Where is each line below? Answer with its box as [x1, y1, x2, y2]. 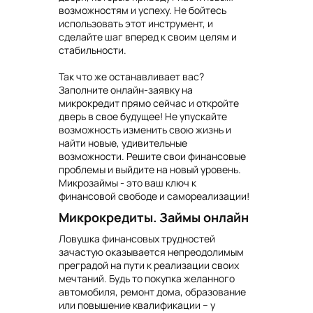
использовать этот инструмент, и [59, 17, 213, 31]
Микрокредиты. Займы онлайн [59, 208, 249, 226]
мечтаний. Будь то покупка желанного [59, 272, 235, 286]
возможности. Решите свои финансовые [59, 150, 246, 163]
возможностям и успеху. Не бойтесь [59, 3, 226, 17]
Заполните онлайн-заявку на [59, 83, 193, 97]
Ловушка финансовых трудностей [59, 232, 215, 246]
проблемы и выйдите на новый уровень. [59, 163, 241, 177]
